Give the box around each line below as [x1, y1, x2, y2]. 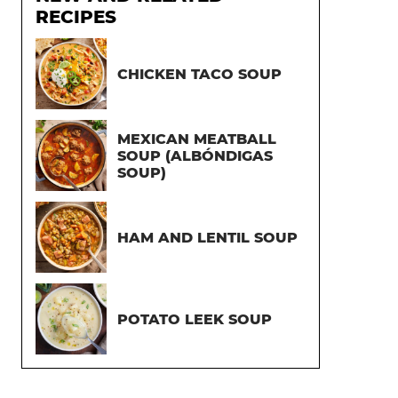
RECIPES [36, 6, 116, 28]
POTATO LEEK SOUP [117, 310, 272, 328]
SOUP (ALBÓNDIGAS [117, 147, 273, 164]
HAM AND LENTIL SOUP [117, 228, 298, 246]
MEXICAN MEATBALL [117, 130, 276, 147]
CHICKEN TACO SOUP [117, 65, 282, 83]
